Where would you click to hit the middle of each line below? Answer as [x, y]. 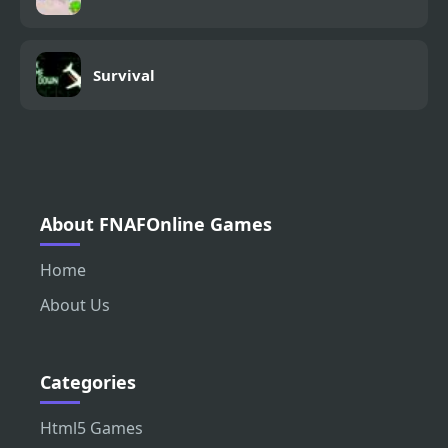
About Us [75, 304]
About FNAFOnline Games [156, 223]
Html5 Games [91, 427]
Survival [124, 74]
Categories [88, 381]
